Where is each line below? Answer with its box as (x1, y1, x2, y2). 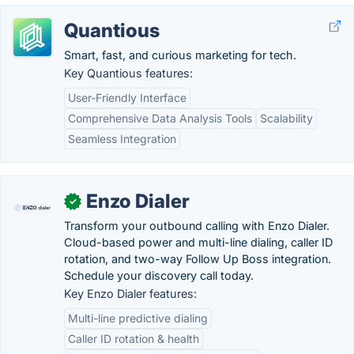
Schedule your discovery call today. (64, 269, 254, 282)
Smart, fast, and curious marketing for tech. (64, 48, 296, 62)
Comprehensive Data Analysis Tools (68, 111, 252, 125)
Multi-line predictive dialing (68, 311, 208, 325)
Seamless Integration (68, 132, 176, 145)
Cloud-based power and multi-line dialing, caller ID (64, 235, 333, 249)
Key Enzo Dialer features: (64, 287, 197, 300)
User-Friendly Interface (68, 91, 186, 104)
